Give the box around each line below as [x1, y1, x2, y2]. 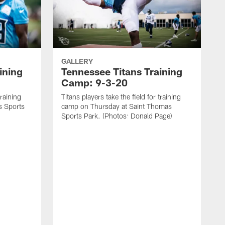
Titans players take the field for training [61, 92, 181, 101]
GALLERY [61, 57, 93, 66]
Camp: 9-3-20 [61, 76, 128, 89]
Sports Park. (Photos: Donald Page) [61, 111, 172, 121]
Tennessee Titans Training [61, 65, 182, 78]
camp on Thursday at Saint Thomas [61, 102, 172, 111]
